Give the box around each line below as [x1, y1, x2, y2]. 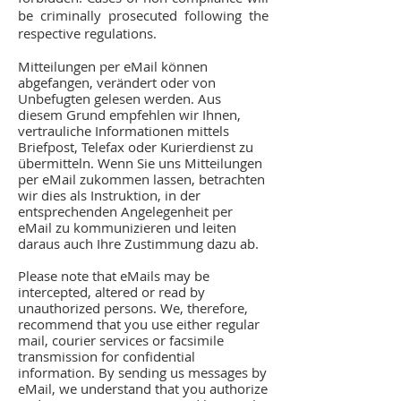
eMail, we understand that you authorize [18, 380, 268, 397]
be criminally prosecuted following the [18, 6, 269, 24]
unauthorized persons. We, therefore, [18, 299, 248, 317]
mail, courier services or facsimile [18, 331, 224, 349]
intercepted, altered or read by [18, 283, 205, 301]
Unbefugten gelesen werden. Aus [18, 90, 221, 107]
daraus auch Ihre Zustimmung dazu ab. [18, 235, 262, 252]
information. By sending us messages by [18, 363, 267, 381]
